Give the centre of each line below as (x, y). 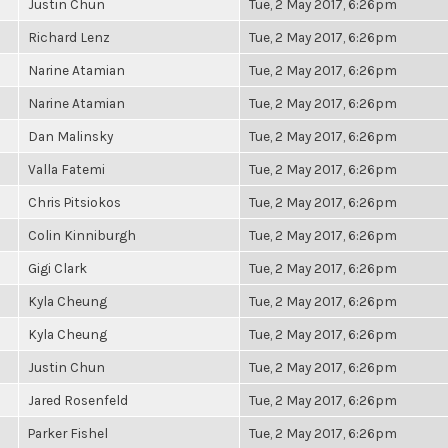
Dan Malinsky (70, 136)
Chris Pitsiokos (74, 202)
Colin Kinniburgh (82, 235)
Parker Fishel (68, 433)
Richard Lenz (69, 37)
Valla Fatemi (66, 169)
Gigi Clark (57, 268)
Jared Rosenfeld (78, 400)
